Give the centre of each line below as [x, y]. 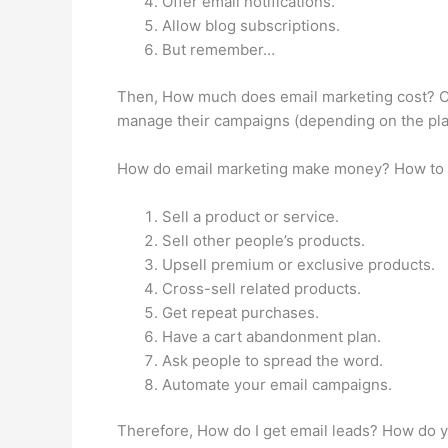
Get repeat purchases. [240, 312]
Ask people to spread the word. [272, 360]
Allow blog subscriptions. [251, 25]
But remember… [218, 49]
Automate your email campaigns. [277, 384]
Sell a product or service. [250, 216]
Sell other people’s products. [263, 240]
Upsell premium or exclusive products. [298, 264]
